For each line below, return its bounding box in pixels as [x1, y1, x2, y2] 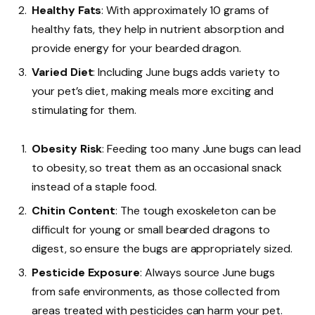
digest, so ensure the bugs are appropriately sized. [32, 240, 292, 256]
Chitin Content [32, 202, 116, 218]
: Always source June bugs [140, 264, 275, 280]
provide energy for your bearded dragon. [32, 40, 242, 56]
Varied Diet [32, 64, 94, 79]
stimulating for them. [32, 102, 136, 117]
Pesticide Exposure [32, 264, 141, 280]
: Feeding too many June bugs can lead [102, 141, 301, 156]
